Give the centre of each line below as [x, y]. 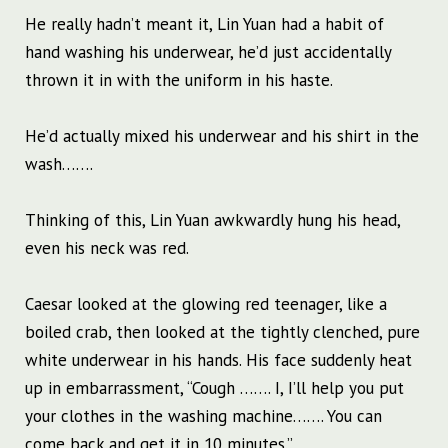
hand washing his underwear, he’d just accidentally [208, 52]
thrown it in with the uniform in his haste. [179, 80]
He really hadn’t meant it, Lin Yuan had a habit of [204, 24]
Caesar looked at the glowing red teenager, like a [206, 304]
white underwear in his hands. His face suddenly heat [218, 360]
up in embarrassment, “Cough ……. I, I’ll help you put [214, 388]
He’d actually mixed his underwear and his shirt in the [222, 136]
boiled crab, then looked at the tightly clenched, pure [222, 332]
